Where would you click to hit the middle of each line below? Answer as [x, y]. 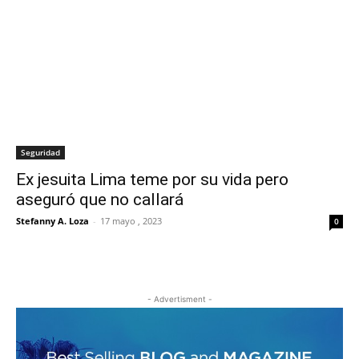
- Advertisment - [179, 299]
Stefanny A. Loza [52, 221]
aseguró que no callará [100, 200]
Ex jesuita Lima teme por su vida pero [152, 179]
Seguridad [40, 152]
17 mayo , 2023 [131, 221]
